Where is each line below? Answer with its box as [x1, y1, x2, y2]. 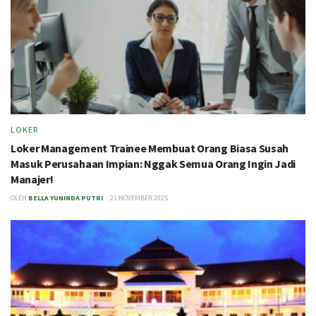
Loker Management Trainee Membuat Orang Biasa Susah [11, 140, 288, 155]
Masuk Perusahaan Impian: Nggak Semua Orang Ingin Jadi [11, 156, 296, 171]
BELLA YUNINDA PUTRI [28, 193, 103, 202]
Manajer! [11, 171, 54, 186]
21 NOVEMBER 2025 [110, 193, 168, 202]
